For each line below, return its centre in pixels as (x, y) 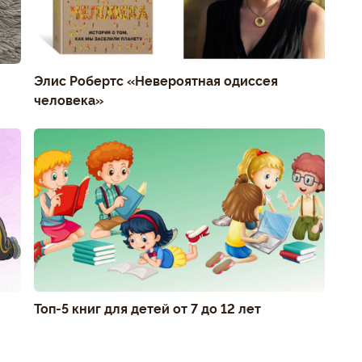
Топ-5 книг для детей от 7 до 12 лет (147, 308)
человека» (69, 99)
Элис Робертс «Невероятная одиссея (156, 80)
